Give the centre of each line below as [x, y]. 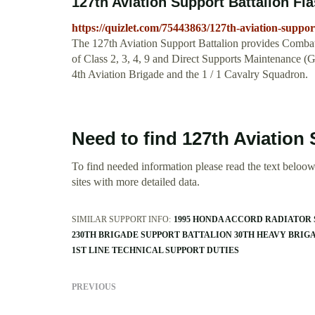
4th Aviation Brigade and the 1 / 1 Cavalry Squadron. [190, 75]
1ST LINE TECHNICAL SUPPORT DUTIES [155, 251]
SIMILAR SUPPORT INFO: [121, 220]
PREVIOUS [94, 287]
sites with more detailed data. [136, 182]
